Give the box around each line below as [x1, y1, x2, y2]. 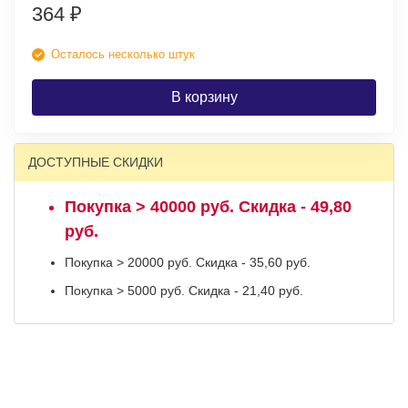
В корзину [170, 89, 238, 105]
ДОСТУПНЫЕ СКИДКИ [28, 155, 163, 169]
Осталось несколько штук [51, 47, 195, 61]
